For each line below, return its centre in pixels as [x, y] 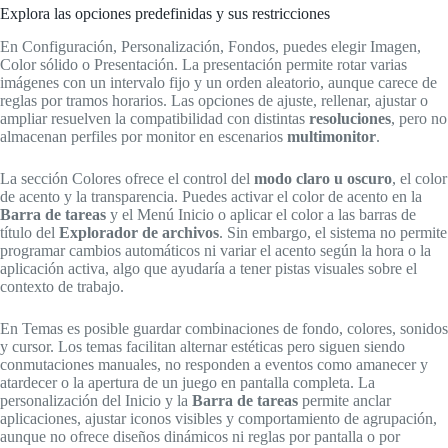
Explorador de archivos [139, 232]
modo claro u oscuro [323, 178]
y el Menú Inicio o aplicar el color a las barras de [261, 214]
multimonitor [331, 136]
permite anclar [344, 400]
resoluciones [350, 118]
